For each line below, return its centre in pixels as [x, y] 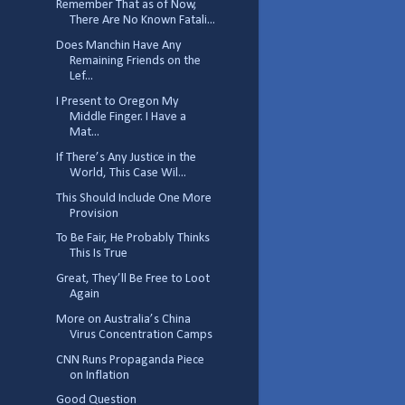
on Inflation [99, 375]
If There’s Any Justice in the [126, 157]
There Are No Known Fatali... [142, 21]
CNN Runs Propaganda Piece [130, 360]
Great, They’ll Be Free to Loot [132, 279]
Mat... [84, 133]
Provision [94, 213]
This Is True [98, 254]
